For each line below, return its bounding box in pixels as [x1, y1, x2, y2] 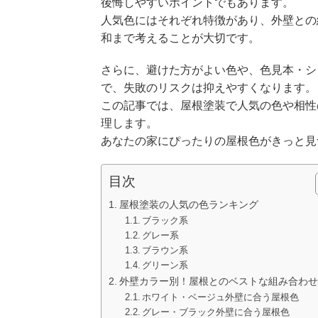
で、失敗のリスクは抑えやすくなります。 [101, 81, 317, 94]
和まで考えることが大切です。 [101, 31, 260, 44]
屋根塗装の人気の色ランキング [119, 198, 258, 210]
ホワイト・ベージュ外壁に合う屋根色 [142, 291, 300, 302]
